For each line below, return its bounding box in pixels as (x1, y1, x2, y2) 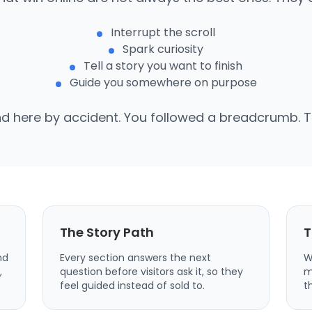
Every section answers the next (60, 250, 212, 265)
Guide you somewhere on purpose (69, 74, 257, 91)
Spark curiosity (123, 40, 203, 57)
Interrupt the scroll (111, 24, 215, 40)
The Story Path (60, 223, 155, 241)
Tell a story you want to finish (84, 57, 242, 74)
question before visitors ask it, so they (60, 264, 244, 279)
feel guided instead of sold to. (60, 278, 205, 292)
